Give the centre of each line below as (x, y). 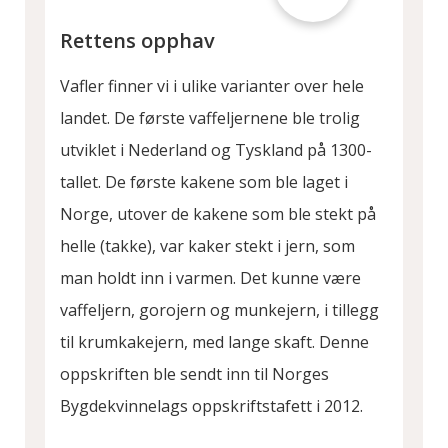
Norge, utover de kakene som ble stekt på (218, 214)
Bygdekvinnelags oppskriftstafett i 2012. (211, 406)
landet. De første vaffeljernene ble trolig (210, 118)
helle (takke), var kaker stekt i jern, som (207, 246)
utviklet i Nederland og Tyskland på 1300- (216, 150)
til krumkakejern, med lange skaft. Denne (214, 342)
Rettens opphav (137, 41)
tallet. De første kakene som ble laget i (204, 182)
